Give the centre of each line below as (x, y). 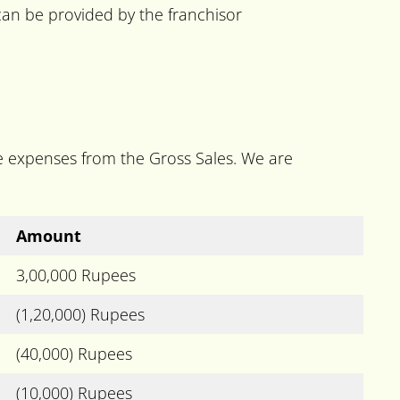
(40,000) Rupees (74, 353)
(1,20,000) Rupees (80, 314)
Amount (49, 235)
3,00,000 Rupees (76, 275)
